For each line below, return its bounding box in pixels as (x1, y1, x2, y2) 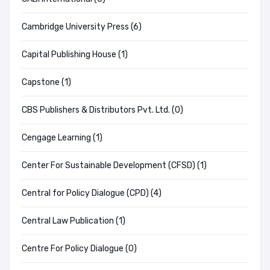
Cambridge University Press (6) (22, 22, 142, 33)
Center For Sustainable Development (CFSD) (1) (22, 160, 207, 171)
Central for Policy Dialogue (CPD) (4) (22, 188, 162, 199)
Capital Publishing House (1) (22, 49, 128, 60)
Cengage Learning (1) (22, 133, 102, 143)
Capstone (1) (22, 77, 71, 88)
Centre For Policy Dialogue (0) (22, 243, 137, 254)
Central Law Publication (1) (22, 216, 125, 227)
